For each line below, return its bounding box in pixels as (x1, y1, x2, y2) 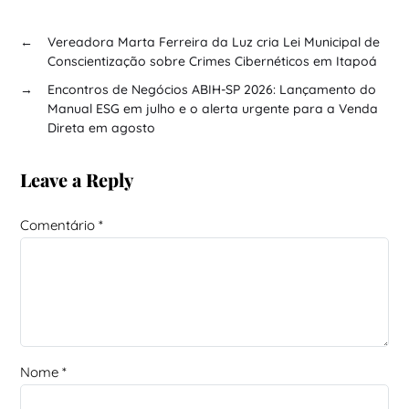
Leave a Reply (19, 166, 133, 192)
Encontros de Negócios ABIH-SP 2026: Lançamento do (47, 80, 376, 98)
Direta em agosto (47, 119, 155, 136)
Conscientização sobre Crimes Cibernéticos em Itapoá (47, 52, 377, 69)
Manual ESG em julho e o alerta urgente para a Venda (47, 100, 378, 117)
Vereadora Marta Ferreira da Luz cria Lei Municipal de (47, 33, 380, 50)
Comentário (19, 215, 99, 234)
